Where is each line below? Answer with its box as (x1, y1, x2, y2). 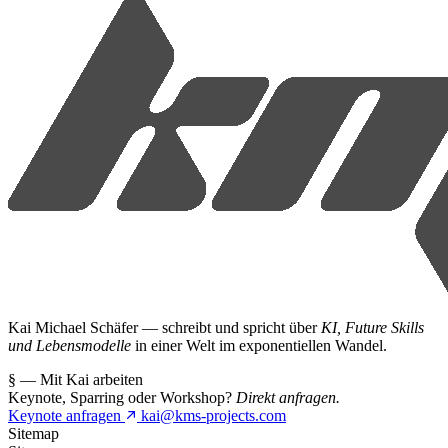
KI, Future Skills (321, 318, 424, 336)
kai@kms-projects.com (141, 406, 286, 424)
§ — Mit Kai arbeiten (8, 370, 143, 388)
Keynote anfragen (8, 406, 125, 424)
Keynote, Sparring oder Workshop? (8, 388, 236, 406)
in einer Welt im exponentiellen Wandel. (131, 336, 387, 354)
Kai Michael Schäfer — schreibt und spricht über (8, 318, 321, 336)
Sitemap (8, 424, 59, 442)
